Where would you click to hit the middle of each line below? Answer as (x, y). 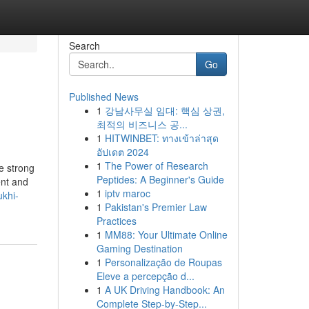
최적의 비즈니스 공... (142, 124)
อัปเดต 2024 (122, 152)
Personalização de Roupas (163, 262)
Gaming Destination (139, 248)
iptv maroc (127, 193)
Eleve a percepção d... (145, 276)
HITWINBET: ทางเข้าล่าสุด (161, 138)
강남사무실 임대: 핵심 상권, (165, 110)
